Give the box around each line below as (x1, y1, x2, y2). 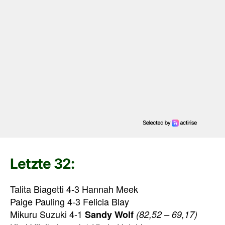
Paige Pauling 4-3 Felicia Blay (10, 194, 129, 208)
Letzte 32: (10, 155, 74, 172)
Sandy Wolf (85, 207, 134, 221)
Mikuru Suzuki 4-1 (10, 207, 85, 220)
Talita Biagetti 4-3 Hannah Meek (10, 182, 138, 195)
